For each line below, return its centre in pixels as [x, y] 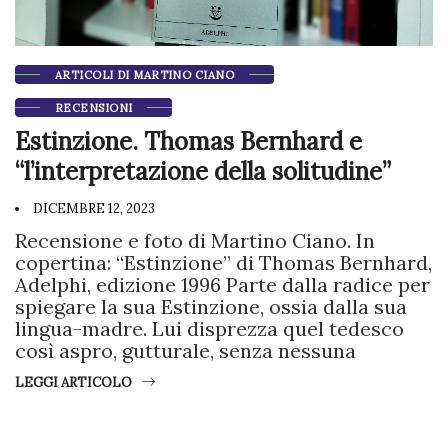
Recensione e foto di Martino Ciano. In [195, 241]
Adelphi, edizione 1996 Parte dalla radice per [222, 285]
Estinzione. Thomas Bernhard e [188, 142]
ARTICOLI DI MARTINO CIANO [144, 75]
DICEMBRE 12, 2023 [92, 209]
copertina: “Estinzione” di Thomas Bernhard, [223, 263]
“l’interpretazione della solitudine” [203, 172]
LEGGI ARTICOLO [73, 383]
